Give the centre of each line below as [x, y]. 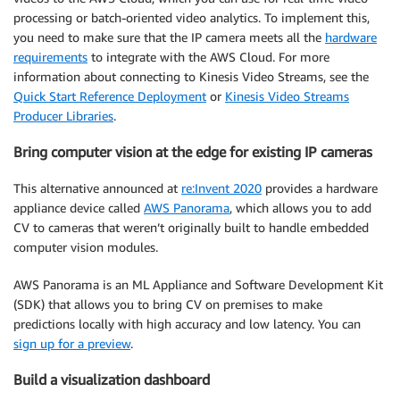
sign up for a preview [72, 343]
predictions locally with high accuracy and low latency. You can [187, 323]
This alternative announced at [97, 187]
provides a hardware [320, 187]
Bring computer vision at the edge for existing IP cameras [193, 152]
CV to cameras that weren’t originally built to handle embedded [191, 227]
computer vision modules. [86, 246]
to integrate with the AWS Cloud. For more [208, 57]
